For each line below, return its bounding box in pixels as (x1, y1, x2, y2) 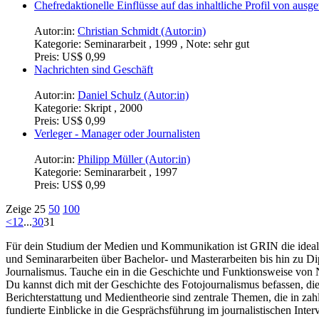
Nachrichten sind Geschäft (34, 63, 153, 76)
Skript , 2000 (84, 102, 142, 115)
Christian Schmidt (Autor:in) (78, 25, 206, 38)
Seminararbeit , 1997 (84, 166, 177, 179)
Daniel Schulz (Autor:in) (78, 89, 189, 102)
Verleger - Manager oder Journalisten (34, 127, 200, 140)
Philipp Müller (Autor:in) (78, 153, 190, 166)
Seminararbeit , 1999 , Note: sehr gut (84, 38, 249, 51)
